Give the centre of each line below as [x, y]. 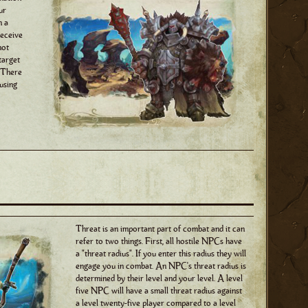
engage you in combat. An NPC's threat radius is [161, 266]
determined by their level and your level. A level [159, 278]
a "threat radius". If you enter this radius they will [161, 253]
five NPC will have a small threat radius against [159, 290]
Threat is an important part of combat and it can [160, 229]
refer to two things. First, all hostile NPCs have [159, 241]
